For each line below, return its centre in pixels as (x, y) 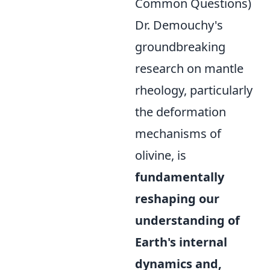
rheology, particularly (194, 90)
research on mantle (189, 68)
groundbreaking (180, 47)
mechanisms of (178, 133)
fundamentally (180, 177)
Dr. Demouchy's (179, 25)
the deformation (181, 112)
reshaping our (177, 199)
